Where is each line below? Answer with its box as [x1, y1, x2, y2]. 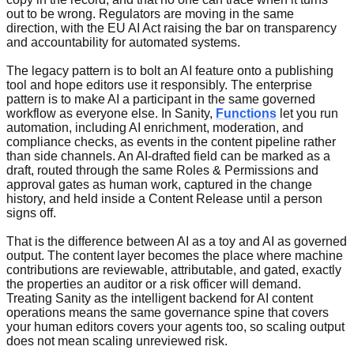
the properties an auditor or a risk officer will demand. [6, 277, 301, 291]
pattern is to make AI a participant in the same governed [6, 92, 315, 106]
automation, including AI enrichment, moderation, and [6, 120, 303, 134]
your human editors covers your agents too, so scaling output [6, 319, 345, 333]
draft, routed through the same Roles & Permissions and [6, 163, 318, 177]
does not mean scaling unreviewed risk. [6, 333, 228, 348]
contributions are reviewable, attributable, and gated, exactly [6, 262, 341, 277]
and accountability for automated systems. [6, 35, 240, 49]
